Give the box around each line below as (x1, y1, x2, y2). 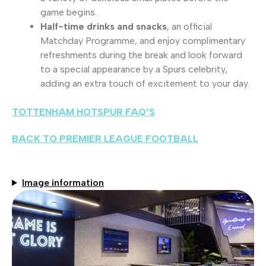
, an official (167, 21, 212, 33)
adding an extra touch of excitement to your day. (40, 78, 249, 90)
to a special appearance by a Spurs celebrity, (40, 64, 227, 75)
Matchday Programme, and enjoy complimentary (40, 35, 245, 47)
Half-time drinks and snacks (40, 21, 167, 33)
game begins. (40, 7, 97, 18)
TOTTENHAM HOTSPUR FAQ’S (12, 106, 155, 118)
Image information (21, 177, 104, 189)
